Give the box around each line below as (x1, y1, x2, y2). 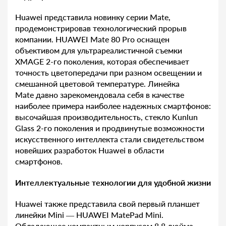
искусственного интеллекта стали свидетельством (15, 134, 204, 144)
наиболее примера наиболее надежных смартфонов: (15, 101, 211, 111)
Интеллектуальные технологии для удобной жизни (15, 178, 211, 188)
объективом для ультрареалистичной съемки (15, 45, 182, 55)
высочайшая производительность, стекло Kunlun (15, 112, 198, 122)
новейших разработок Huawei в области (15, 145, 164, 155)
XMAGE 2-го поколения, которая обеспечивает (15, 56, 189, 67)
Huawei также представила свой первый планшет (15, 199, 200, 209)
